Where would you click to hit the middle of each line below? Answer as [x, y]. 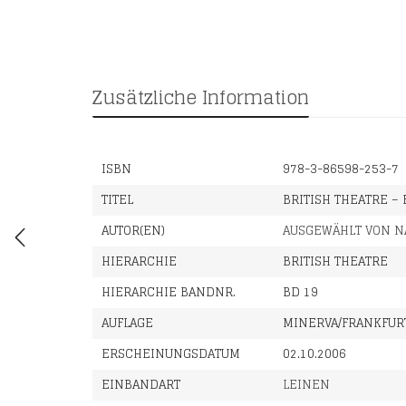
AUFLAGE [127, 323]
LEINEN [306, 385]
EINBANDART [141, 385]
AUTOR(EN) [133, 231]
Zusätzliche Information [201, 98]
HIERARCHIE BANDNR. [169, 292]
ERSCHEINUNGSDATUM [171, 354]
